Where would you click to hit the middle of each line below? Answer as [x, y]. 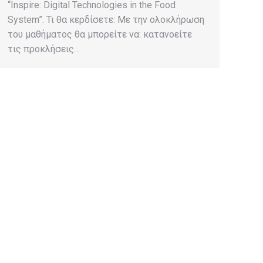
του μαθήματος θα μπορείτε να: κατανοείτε [100, 34]
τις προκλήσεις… [44, 49]
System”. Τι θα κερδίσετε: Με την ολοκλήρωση [106, 20]
